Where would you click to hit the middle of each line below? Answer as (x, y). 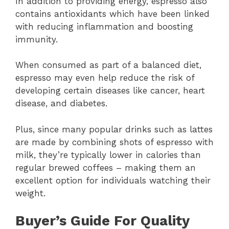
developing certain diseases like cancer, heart (110, 91)
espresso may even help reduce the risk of (105, 78)
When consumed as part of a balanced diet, (108, 65)
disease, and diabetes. (61, 104)
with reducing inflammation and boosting (104, 26)
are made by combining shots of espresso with (114, 142)
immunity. (37, 39)
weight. (30, 193)
